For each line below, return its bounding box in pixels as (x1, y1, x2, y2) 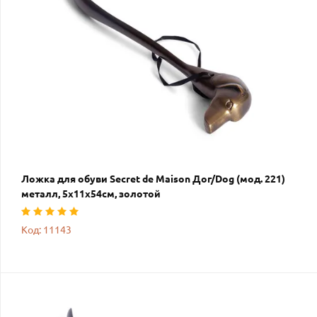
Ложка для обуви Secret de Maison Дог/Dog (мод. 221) (21, 173, 285, 185)
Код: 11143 (21, 224, 71, 236)
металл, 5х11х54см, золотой (21, 188, 161, 200)
